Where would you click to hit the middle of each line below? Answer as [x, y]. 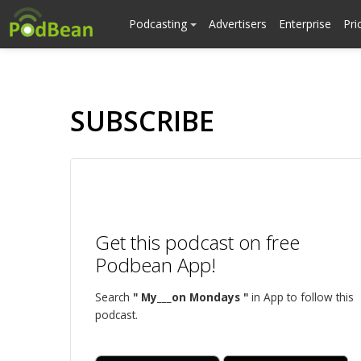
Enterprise [305, 24]
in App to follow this [301, 297]
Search [114, 297]
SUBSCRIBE [142, 121]
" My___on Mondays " [191, 297]
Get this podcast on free [197, 242]
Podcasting [160, 24]
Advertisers [238, 24]
